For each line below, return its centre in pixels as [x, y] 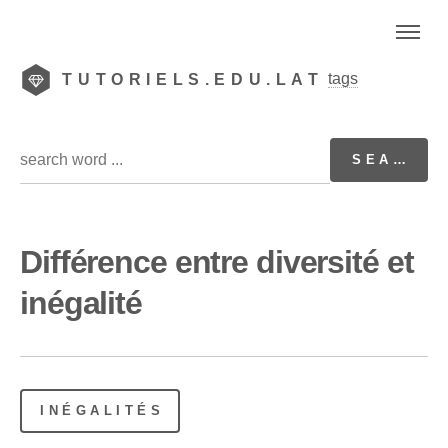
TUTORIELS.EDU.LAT [193, 79]
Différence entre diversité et [217, 261]
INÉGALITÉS [102, 410]
